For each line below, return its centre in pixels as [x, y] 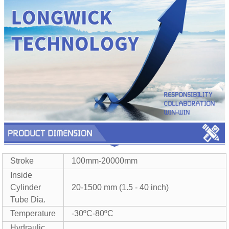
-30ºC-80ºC [93, 214]
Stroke [22, 161]
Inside [21, 175]
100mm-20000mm [105, 161]
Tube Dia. [28, 200]
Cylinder [26, 188]
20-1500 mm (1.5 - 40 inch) [120, 188]
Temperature [33, 214]
